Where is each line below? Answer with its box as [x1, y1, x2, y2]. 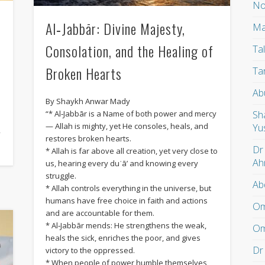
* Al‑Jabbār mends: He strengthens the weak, [45, 219, 206, 231]
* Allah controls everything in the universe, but [45, 182, 211, 193]
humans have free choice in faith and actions [45, 195, 208, 206]
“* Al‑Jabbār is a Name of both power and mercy [45, 108, 216, 119]
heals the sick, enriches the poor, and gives [45, 232, 201, 243]
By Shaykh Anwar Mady [45, 95, 130, 106]
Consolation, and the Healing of [45, 40, 214, 62]
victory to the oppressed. [45, 244, 135, 256]
